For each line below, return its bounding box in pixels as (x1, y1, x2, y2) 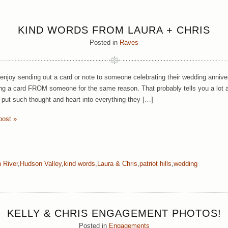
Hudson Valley (20, 159, 62, 167)
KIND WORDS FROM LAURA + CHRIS (18, 24, 210, 36)
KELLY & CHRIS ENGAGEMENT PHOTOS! (7, 207, 221, 219)
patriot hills (139, 159, 172, 167)
